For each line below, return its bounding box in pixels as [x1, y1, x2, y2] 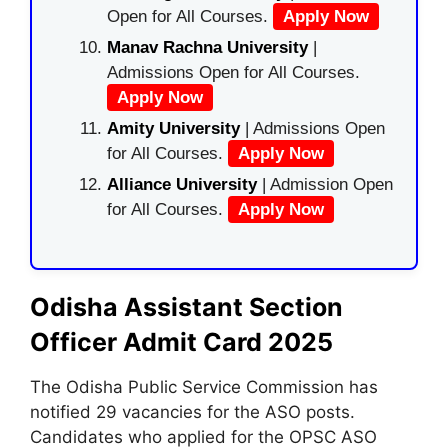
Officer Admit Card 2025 [30, 326, 333, 357]
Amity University [107, 119, 240, 138]
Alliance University [107, 175, 262, 194]
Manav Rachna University [107, 38, 308, 57]
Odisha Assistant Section [30, 291, 343, 322]
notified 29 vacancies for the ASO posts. [30, 401, 355, 422]
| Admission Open [262, 175, 393, 194]
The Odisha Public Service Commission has [30, 376, 378, 397]
